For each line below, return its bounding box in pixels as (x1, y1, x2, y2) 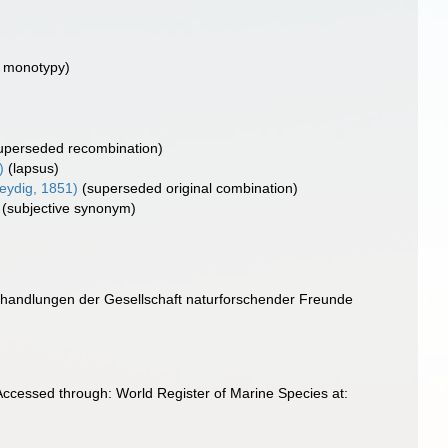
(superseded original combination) (82, 180, 299, 196)
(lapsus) (8, 160, 60, 176)
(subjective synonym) (2, 200, 137, 216)
